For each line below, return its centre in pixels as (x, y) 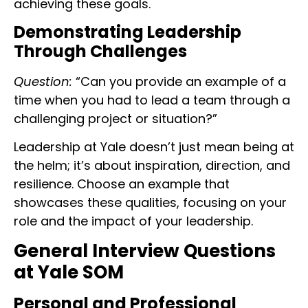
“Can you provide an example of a (179, 81)
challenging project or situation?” (115, 118)
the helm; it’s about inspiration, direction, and (152, 166)
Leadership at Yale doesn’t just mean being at (154, 147)
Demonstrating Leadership (128, 32)
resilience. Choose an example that (122, 184)
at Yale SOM (69, 272)
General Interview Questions (145, 251)
